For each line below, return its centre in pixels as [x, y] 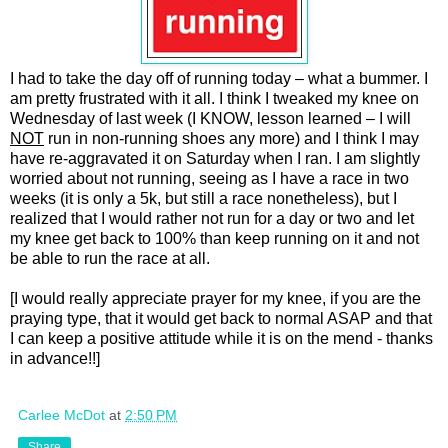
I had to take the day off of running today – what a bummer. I [219, 78]
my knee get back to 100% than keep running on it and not [214, 238]
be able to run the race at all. [112, 258]
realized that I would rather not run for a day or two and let [212, 218]
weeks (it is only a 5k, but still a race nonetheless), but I [203, 198]
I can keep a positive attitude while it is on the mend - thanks [221, 338]
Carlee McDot [61, 414]
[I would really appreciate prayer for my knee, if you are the [215, 298]
